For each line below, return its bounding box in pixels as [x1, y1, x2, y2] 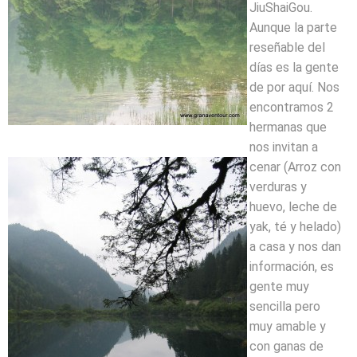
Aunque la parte [249, 20, 337, 35]
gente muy [249, 279, 309, 294]
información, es [249, 259, 334, 274]
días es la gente [249, 60, 339, 75]
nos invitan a [249, 139, 318, 155]
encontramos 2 [249, 100, 334, 115]
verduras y [249, 179, 307, 194]
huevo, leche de [249, 199, 337, 214]
